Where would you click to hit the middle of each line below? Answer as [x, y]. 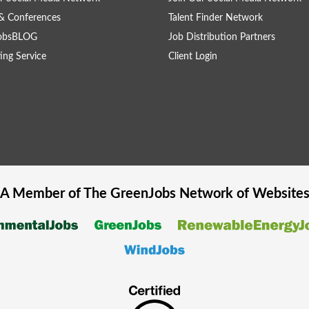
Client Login [193, 57]
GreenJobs [143, 194]
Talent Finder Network [216, 18]
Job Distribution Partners [222, 37]
